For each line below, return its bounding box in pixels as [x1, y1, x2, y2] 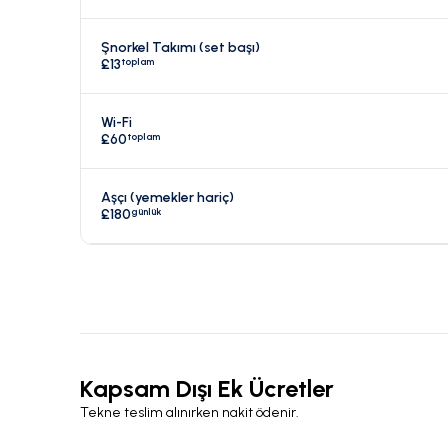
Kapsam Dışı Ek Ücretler [80, 374, 334, 404]
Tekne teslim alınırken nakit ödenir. [80, 404, 299, 422]
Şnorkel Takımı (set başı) [101, 39, 260, 57]
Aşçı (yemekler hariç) [101, 189, 234, 207]
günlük [131, 205, 162, 219]
